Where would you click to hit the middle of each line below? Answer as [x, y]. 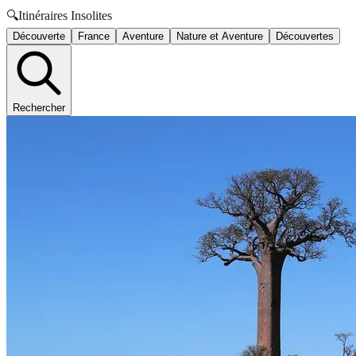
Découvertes [305, 36]
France [94, 36]
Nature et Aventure [220, 36]
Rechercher [39, 108]
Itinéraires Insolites [65, 15]
